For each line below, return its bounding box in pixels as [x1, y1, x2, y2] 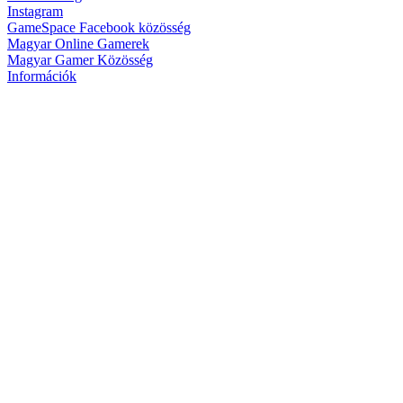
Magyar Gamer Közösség [7, 51, 153, 67]
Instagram [7, 3, 63, 19]
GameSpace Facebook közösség [7, 19, 191, 35]
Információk [7, 67, 76, 84]
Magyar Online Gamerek [7, 35, 149, 51]
